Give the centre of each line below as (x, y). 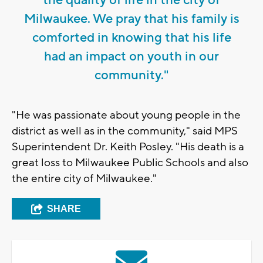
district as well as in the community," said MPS (125, 131)
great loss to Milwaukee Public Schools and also (130, 162)
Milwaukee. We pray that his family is (131, 18)
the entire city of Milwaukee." (84, 178)
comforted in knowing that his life (131, 37)
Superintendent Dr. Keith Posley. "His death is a (128, 146)
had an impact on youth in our (131, 56)
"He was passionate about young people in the (126, 115)
